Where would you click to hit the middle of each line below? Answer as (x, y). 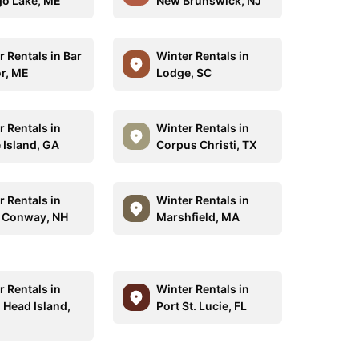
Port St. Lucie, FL (201, 306)
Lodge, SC (184, 73)
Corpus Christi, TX (206, 145)
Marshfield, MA (198, 217)
